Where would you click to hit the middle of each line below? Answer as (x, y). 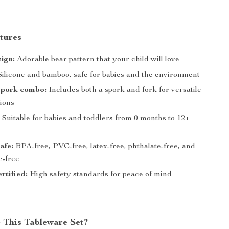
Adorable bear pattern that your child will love (97, 60)
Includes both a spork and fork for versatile (124, 90)
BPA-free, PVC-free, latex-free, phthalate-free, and (105, 147)
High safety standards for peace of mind (100, 175)
